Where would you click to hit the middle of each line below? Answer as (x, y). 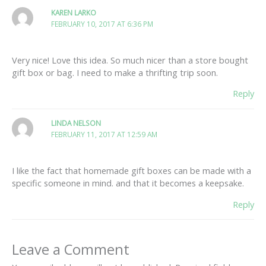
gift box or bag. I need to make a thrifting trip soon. (115, 72)
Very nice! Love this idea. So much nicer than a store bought (130, 60)
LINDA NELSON (76, 123)
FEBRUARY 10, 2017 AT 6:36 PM (102, 23)
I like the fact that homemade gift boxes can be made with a (132, 171)
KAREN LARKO (74, 12)
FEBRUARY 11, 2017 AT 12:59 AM (104, 134)
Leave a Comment (71, 250)
